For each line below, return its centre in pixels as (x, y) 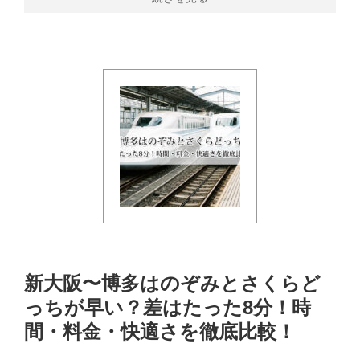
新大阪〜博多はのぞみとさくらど (172, 283)
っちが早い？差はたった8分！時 (168, 307)
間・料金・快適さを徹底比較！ (160, 331)
